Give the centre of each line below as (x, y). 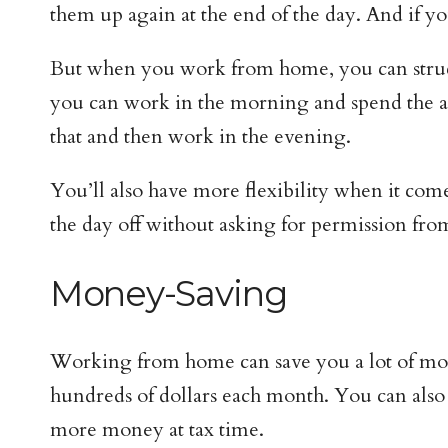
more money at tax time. (156, 430)
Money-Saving (168, 293)
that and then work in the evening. (200, 136)
